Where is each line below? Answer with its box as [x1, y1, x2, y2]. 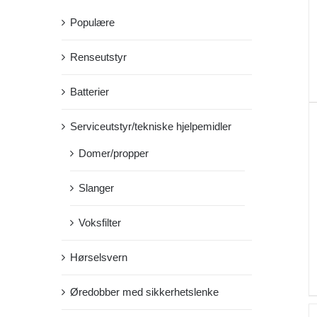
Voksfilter [79, 216, 121, 229]
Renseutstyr [70, 50, 127, 63]
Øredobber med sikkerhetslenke [70, 285, 219, 298]
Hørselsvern [70, 250, 127, 263]
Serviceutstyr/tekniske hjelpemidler [70, 120, 231, 132]
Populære [70, 16, 115, 28]
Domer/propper [79, 146, 149, 159]
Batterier [70, 85, 109, 98]
